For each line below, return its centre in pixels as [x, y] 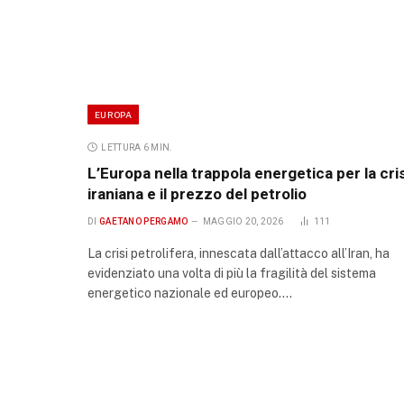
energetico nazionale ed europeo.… [190, 294]
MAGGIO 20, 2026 [243, 222]
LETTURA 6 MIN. [137, 148]
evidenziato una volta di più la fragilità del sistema [232, 274]
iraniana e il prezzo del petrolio [197, 194]
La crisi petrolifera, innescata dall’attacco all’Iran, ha [239, 254]
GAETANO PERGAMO [143, 222]
